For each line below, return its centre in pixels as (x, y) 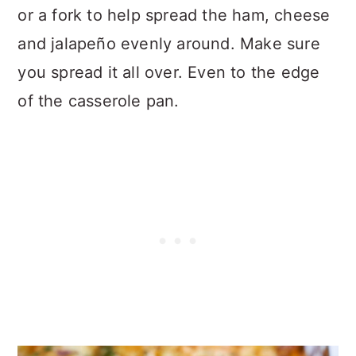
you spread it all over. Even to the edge (169, 72)
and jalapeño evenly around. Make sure (169, 43)
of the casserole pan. (99, 101)
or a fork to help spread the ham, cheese (174, 15)
